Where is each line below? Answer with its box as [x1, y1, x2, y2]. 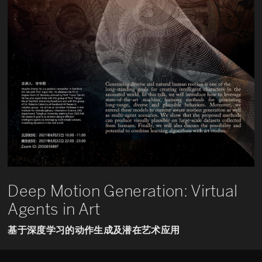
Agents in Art [8, 200, 101, 219]
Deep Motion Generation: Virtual [8, 182, 238, 201]
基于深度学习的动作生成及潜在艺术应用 [8, 226, 180, 236]
